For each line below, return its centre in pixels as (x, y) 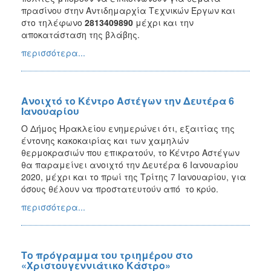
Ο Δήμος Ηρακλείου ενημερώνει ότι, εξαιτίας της (128, 128)
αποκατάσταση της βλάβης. (80, 34)
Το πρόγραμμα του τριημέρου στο (107, 255)
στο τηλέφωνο (52, 22)
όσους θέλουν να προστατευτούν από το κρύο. (120, 188)
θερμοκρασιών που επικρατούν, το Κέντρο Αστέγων (130, 152)
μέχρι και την (163, 22)
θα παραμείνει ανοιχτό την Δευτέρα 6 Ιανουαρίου (130, 164)
